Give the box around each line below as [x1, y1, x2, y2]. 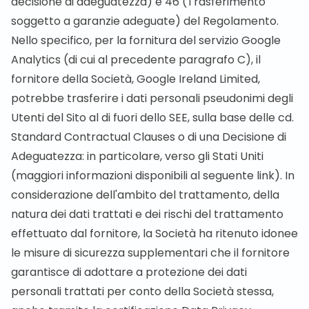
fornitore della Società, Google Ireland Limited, [11, 71, 260, 87]
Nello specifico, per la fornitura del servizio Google [11, 32, 281, 48]
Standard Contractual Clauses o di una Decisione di [11, 129, 286, 145]
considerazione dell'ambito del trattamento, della [11, 187, 279, 203]
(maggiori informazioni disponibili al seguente [11, 168, 254, 183]
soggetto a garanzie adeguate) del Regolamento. [11, 13, 279, 29]
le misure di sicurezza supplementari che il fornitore [11, 245, 290, 261]
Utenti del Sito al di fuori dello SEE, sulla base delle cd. [11, 110, 294, 126]
